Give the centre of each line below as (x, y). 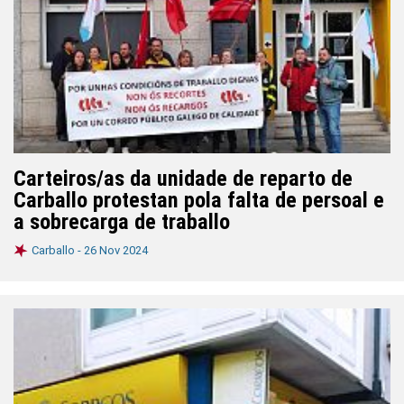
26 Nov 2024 (116, 250)
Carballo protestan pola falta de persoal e (199, 200)
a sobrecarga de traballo (122, 222)
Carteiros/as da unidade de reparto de (183, 179)
